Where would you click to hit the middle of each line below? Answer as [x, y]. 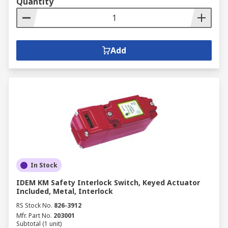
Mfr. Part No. [34, 216]
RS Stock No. [34, 205]
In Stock [44, 165]
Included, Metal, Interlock [65, 191]
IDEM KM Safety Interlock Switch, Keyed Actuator [108, 182]
